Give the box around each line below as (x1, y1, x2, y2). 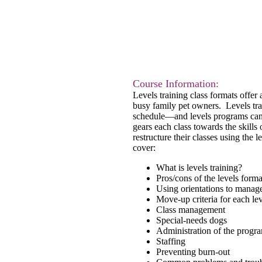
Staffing (156, 236, 185, 246)
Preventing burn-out (156, 247, 230, 257)
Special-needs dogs (156, 215, 227, 225)
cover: (133, 143, 156, 153)
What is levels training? (156, 163, 242, 173)
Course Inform (133, 78, 195, 89)
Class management (156, 205, 225, 215)
